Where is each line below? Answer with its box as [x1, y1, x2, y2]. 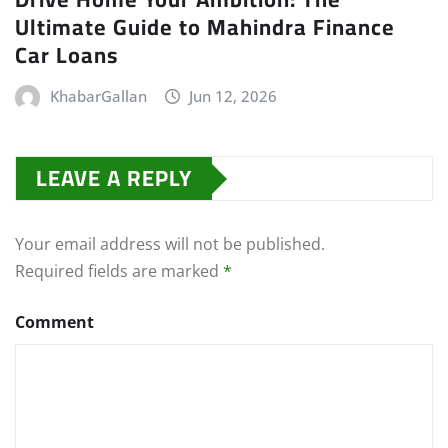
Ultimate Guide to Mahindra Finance [15, 6, 395, 49]
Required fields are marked [15, 260, 223, 283]
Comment [15, 311, 94, 334]
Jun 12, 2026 [189, 86, 278, 107]
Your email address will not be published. [15, 233, 325, 256]
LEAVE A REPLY [36, 157, 192, 200]
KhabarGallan [49, 86, 147, 107]
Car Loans [15, 34, 118, 77]
